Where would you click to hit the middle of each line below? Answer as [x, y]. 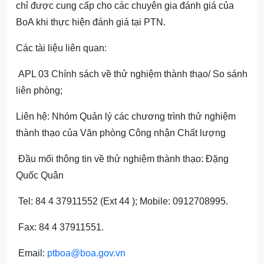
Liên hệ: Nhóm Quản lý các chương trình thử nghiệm [126, 117]
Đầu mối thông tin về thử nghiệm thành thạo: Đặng [122, 159]
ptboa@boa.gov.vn [86, 253]
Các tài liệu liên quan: [61, 48]
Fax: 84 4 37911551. [60, 227]
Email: [32, 253]
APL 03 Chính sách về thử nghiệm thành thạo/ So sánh [132, 74]
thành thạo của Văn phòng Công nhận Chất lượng [121, 133]
